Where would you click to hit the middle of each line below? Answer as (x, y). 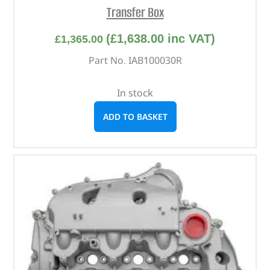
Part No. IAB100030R (135, 60)
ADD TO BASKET (135, 116)
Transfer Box (135, 13)
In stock (135, 93)
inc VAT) (190, 38)
